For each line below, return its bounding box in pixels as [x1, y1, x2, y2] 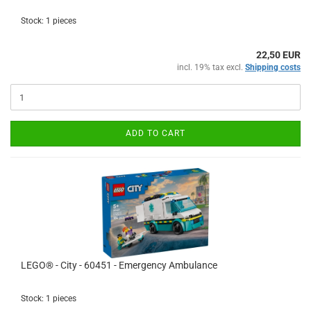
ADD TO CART [126, 128, 185, 138]
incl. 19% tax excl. [177, 62, 245, 72]
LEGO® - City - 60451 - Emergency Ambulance [21, 260, 217, 271]
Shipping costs [245, 62, 301, 72]
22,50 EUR [256, 49, 301, 60]
